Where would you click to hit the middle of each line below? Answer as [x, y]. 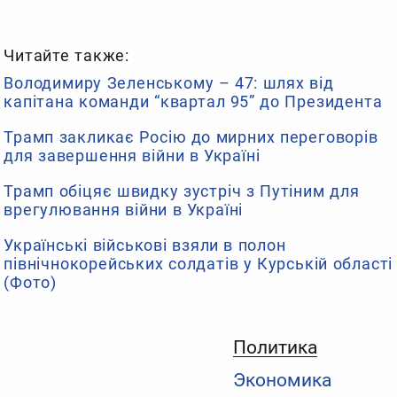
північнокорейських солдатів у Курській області [198, 264]
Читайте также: [67, 56]
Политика [275, 348]
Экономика [282, 380]
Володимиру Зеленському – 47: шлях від [169, 83]
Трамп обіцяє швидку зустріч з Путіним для [182, 191]
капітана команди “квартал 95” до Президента [193, 102]
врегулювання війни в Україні [124, 210]
